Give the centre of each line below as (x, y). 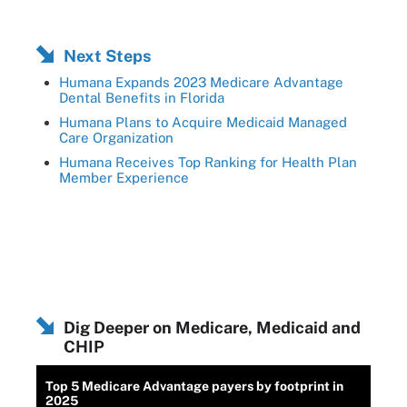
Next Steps (107, 55)
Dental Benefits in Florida (142, 97)
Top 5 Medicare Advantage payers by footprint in (194, 386)
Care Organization (116, 137)
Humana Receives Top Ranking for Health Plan (208, 162)
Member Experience (124, 177)
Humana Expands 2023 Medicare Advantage (201, 82)
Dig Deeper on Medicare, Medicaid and (212, 327)
